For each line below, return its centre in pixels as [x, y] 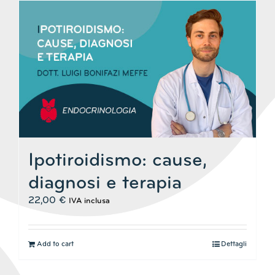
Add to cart [55, 244]
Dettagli [234, 244]
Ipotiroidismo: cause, [118, 161]
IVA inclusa [89, 201]
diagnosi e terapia [105, 183]
